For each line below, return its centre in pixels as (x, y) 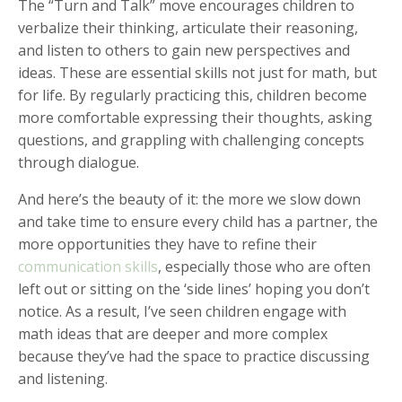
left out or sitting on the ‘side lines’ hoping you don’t (194, 288)
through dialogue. (79, 162)
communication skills (88, 266)
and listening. (63, 378)
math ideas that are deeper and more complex (173, 333)
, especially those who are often (264, 266)
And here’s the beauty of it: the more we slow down (189, 199)
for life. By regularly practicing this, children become (192, 95)
